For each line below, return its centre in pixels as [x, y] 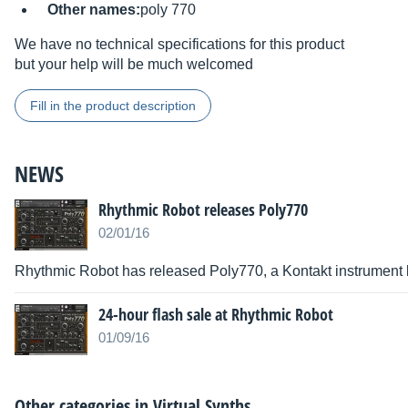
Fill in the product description [113, 106]
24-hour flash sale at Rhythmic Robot [216, 315]
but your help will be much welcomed [134, 65]
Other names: [94, 10]
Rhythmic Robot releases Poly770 [203, 210]
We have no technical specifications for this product [179, 45]
